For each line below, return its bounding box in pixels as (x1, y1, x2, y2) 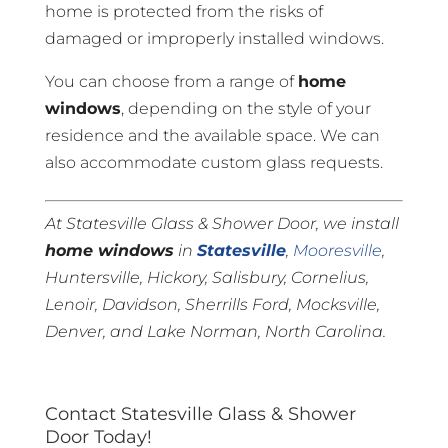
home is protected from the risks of (44, 2, 323, 22)
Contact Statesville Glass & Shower (44, 403, 356, 426)
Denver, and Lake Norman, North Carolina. (44, 322, 386, 342)
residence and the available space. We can (44, 126, 380, 146)
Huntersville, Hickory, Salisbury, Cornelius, (44, 268, 369, 288)
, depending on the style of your (120, 99, 371, 119)
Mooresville (292, 241, 382, 261)
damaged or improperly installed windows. (44, 29, 384, 49)
